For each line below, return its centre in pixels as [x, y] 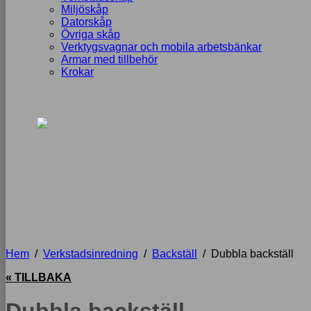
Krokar [77, 72]
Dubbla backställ [252, 254]
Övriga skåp [91, 34]
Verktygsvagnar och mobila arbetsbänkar [161, 47]
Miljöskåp [85, 9]
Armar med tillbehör [109, 59]
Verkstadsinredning [91, 254]
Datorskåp [86, 22]
